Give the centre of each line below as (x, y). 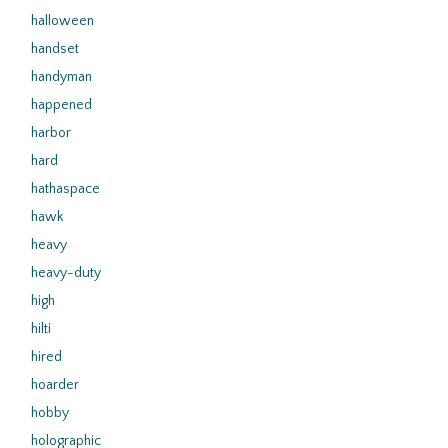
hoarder (55, 385)
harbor (51, 133)
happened (61, 105)
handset (55, 49)
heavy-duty (66, 273)
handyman (61, 77)
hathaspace (65, 189)
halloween (62, 21)
